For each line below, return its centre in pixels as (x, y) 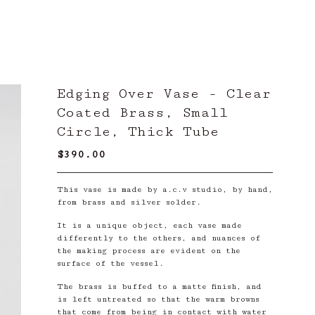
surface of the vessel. (110, 263)
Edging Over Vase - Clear (163, 94)
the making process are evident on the (148, 251)
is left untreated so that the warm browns (158, 299)
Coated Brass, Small (142, 113)
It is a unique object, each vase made (149, 225)
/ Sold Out (138, 155)
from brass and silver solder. (129, 202)
